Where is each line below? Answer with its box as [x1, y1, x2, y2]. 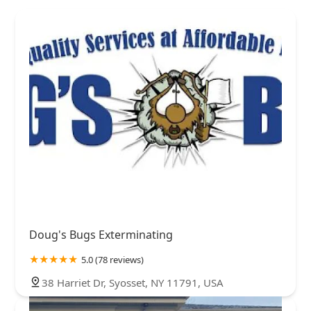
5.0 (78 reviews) [81, 253, 144, 267]
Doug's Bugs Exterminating [29, 227, 173, 243]
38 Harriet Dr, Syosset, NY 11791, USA [42, 276, 224, 290]
